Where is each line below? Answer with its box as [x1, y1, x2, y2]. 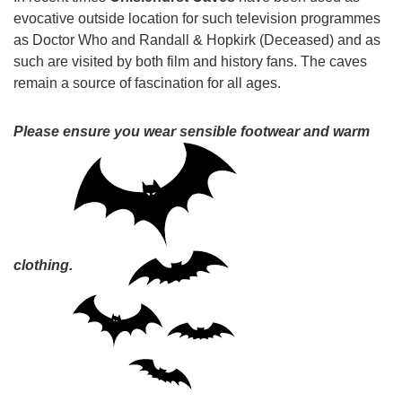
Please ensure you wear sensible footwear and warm [13, 124, 370, 139]
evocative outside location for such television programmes [13, 11, 380, 26]
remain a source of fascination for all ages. [13, 75, 281, 91]
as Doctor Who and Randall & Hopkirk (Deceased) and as [13, 32, 380, 48]
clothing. [13, 257, 73, 273]
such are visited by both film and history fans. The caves [13, 54, 367, 69]
